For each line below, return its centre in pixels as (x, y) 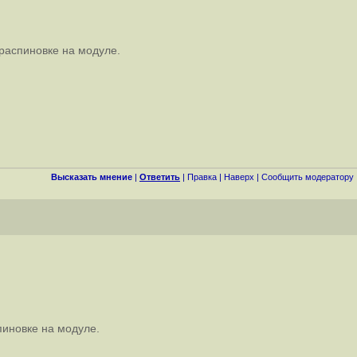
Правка (202, 177)
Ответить (160, 177)
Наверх (239, 177)
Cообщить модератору (308, 177)
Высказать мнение (92, 177)
